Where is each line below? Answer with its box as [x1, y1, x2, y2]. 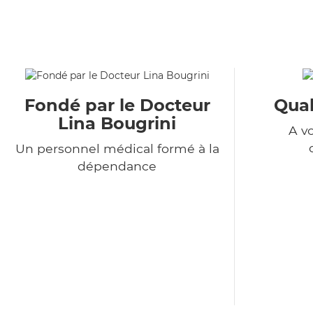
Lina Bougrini [58, 113, 176, 134]
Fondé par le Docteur [24, 95, 210, 116]
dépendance [78, 159, 156, 174]
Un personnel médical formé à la [15, 141, 219, 156]
